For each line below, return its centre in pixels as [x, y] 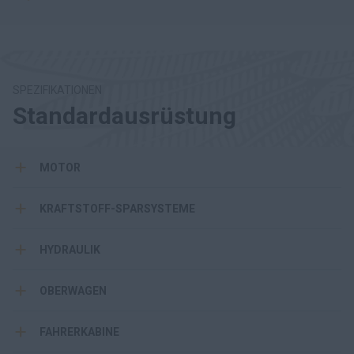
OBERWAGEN [73, 291]
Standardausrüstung [124, 116]
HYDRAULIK [70, 250]
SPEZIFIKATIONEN [57, 90]
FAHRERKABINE [79, 332]
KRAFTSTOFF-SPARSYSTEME [117, 209]
